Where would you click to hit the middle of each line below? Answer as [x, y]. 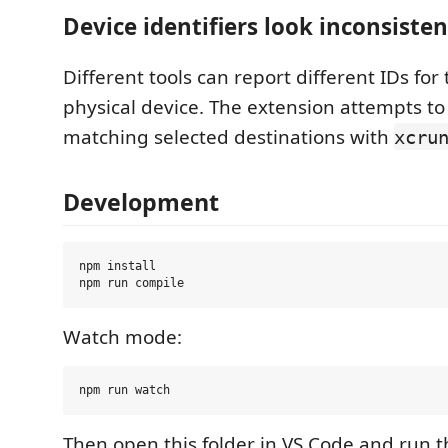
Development [141, 202]
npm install [117, 266]
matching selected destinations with [228, 136]
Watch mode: [122, 337]
